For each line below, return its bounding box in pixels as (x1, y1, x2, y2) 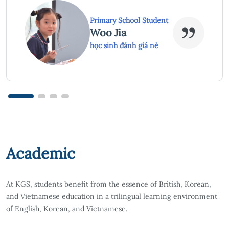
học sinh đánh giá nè (90, 41, 158, 51)
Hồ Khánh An (90, 26, 153, 39)
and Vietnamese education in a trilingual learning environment (6, 191, 217, 201)
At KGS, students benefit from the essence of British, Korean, (6, 179, 211, 189)
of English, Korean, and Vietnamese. (6, 203, 127, 213)
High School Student (90, 16, 158, 26)
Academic (6, 143, 75, 163)
